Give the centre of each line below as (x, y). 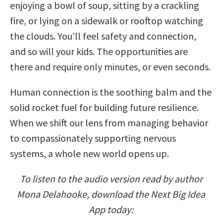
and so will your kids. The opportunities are (99, 51)
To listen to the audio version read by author (111, 178)
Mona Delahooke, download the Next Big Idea (111, 194)
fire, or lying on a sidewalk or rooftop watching (107, 20)
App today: (111, 209)
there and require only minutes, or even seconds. (110, 66)
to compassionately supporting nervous (93, 138)
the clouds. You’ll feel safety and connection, (103, 36)
